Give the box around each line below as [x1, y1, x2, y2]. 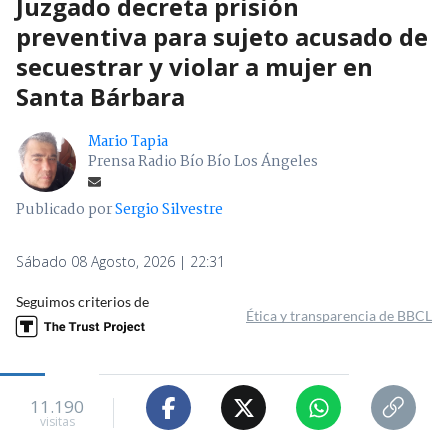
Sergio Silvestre [115, 198, 223, 223]
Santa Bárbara [16, 80, 185, 114]
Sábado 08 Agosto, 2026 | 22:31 [16, 252, 225, 272]
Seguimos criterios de [16, 293, 149, 311]
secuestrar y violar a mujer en [16, 50, 373, 84]
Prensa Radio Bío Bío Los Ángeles [88, 150, 318, 175]
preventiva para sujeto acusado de [16, 20, 428, 54]
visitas [39, 412, 75, 430]
